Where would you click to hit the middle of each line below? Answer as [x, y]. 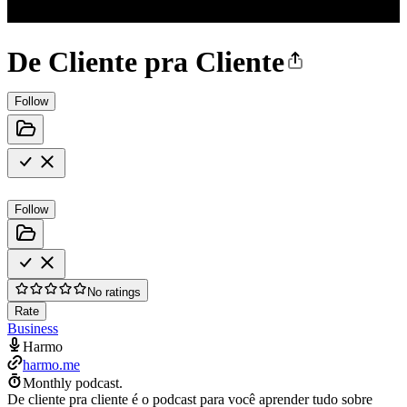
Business [33, 328]
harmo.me [51, 364]
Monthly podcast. [73, 382]
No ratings [114, 292]
